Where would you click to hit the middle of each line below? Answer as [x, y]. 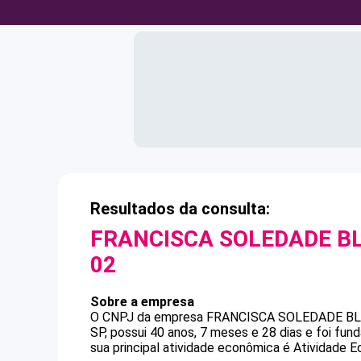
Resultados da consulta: [180, 209]
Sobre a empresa [142, 302]
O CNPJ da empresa [148, 317]
